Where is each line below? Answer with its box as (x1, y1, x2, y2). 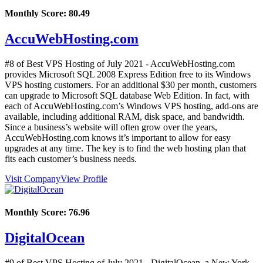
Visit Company (5, 173, 60, 184)
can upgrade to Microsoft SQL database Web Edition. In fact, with (5, 90, 249, 100)
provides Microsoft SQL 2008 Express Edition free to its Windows (5, 69, 251, 79)
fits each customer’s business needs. (5, 153, 137, 164)
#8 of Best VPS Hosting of (5, 58, 107, 69)
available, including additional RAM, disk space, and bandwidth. (5, 111, 245, 122)
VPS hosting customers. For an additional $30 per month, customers (5, 79, 257, 90)
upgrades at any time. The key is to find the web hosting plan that (5, 143, 246, 153)
